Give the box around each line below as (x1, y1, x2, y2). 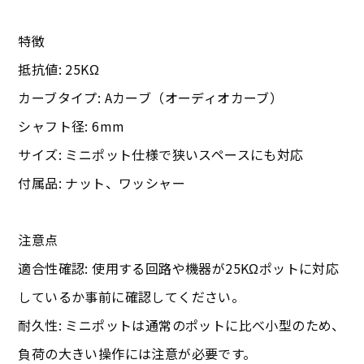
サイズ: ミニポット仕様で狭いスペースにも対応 (18, 145, 304, 165)
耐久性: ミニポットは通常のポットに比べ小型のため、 (18, 315, 345, 336)
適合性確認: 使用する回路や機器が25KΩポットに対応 (18, 258, 340, 279)
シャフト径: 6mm (18, 116, 125, 136)
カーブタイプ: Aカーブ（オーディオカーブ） (18, 88, 284, 108)
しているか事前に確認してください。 (18, 287, 245, 307)
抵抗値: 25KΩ (18, 59, 100, 80)
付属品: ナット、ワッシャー (18, 173, 186, 193)
